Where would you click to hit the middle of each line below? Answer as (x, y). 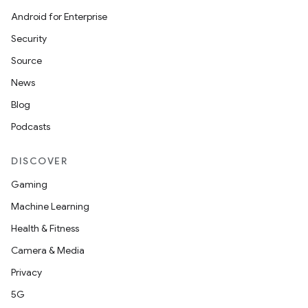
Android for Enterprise (59, 16)
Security (29, 38)
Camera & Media (48, 250)
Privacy (26, 272)
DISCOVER (39, 161)
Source (26, 60)
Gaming (29, 184)
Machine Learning (50, 206)
